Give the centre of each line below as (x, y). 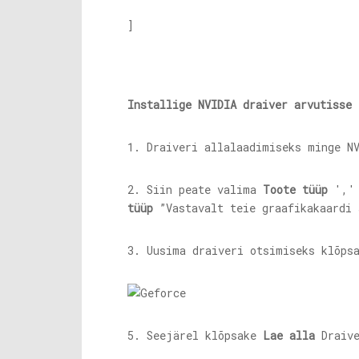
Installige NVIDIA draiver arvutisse (240, 105)
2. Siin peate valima (195, 190)
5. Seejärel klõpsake (195, 335)
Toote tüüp (295, 190)
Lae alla (289, 335)
